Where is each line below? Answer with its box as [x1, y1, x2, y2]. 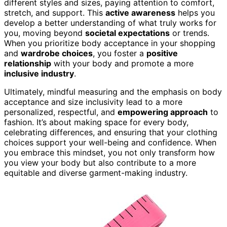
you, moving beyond [4, 27, 85, 38]
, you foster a [93, 48, 146, 58]
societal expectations [85, 27, 170, 38]
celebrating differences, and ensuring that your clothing [4, 127, 217, 137]
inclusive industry [4, 68, 74, 79]
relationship [4, 58, 51, 68]
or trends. [170, 27, 209, 38]
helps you [175, 7, 215, 18]
